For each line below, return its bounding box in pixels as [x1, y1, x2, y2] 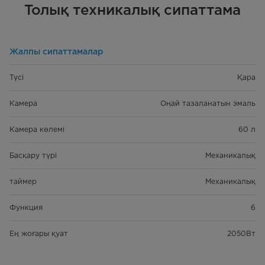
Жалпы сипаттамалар [9, 47, 103, 57]
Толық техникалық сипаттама [24, 1, 241, 19]
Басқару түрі [9, 151, 57, 160]
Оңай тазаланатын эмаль [160, 99, 256, 108]
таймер [9, 177, 37, 186]
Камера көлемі [9, 125, 64, 134]
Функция [9, 203, 43, 212]
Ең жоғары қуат [9, 229, 68, 238]
